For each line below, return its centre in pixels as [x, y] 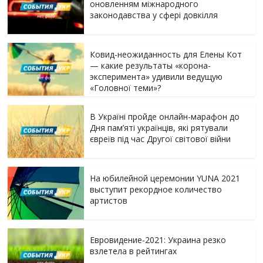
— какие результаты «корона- [151, 65]
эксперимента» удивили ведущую [156, 77]
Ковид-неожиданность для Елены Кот [166, 54]
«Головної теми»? [126, 88]
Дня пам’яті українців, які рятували [159, 128]
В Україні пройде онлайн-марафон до [165, 117]
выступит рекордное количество [156, 189]
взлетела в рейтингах [134, 251]
